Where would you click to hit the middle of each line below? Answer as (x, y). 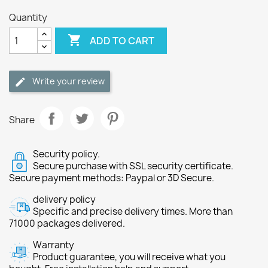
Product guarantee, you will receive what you (129, 257)
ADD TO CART (122, 40)
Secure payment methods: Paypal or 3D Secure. (112, 178)
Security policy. (66, 154)
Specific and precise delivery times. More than (133, 211)
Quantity (28, 18)
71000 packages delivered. (67, 223)
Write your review (68, 81)
